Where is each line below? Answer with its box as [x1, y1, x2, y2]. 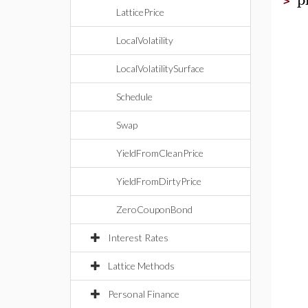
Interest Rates [108, 232, 168, 243]
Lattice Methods [108, 260, 175, 272]
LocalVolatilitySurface [116, 63, 204, 74]
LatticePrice [116, 6, 164, 18]
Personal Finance [108, 288, 179, 300]
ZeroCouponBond [116, 203, 192, 215]
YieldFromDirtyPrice [116, 175, 201, 187]
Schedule [116, 91, 153, 102]
